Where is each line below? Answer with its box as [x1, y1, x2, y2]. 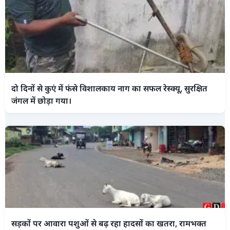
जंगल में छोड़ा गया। [11, 94, 71, 106]
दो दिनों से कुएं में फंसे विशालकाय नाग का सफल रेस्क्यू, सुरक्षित [11, 82, 207, 94]
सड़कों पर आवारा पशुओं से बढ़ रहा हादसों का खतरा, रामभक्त [11, 217, 206, 229]
